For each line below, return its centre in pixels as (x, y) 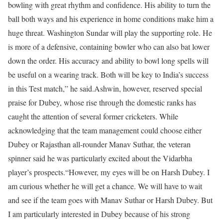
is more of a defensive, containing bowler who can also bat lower (109, 47)
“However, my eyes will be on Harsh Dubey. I (137, 172)
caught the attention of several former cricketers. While (93, 116)
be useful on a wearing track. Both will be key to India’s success (108, 74)
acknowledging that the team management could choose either (105, 130)
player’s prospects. (37, 172)
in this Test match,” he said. (51, 88)
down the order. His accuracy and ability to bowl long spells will (108, 60)
